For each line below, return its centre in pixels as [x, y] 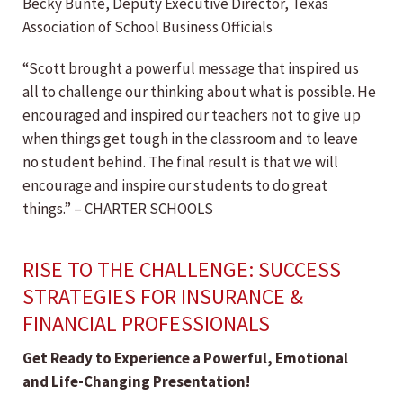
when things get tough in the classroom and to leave [190, 139]
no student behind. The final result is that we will [180, 162]
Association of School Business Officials [148, 27]
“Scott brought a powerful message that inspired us [191, 69]
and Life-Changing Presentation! [136, 382]
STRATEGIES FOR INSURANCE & [163, 297]
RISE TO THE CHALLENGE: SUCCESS [182, 270]
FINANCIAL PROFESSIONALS [146, 324]
